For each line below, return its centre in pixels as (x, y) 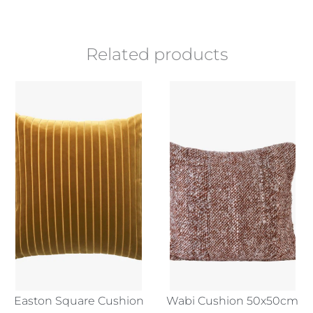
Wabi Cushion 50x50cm (233, 301)
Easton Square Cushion (79, 301)
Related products (156, 54)
